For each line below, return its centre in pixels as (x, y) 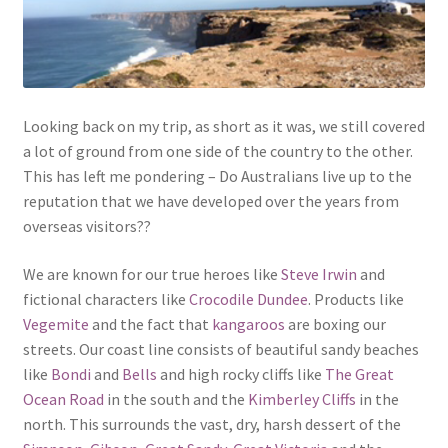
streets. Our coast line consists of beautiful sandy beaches (220, 348)
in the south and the (175, 398)
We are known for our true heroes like (151, 273)
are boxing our (336, 323)
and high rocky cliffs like (240, 373)
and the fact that (150, 323)
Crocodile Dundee (248, 298)
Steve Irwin (318, 273)
